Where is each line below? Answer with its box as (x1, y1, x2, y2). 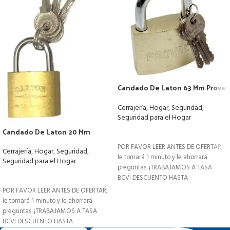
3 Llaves (118, 91, 145, 104)
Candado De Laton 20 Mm (3, 125, 90, 139)
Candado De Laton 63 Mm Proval (118, 81, 227, 94)
